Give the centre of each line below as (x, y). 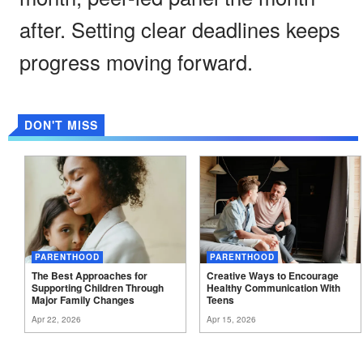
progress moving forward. (136, 61)
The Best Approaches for (90, 275)
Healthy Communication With (273, 287)
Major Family (61, 299)
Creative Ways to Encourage (273, 275)
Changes (114, 299)
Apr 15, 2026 (231, 319)
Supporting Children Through (98, 287)
